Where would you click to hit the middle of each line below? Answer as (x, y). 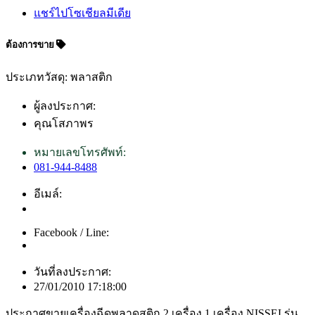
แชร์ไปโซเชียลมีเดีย (82, 13)
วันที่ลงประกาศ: (72, 271)
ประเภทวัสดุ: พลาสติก (59, 77)
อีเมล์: (48, 193)
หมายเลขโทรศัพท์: (80, 152)
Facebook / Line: (71, 232)
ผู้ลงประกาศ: (65, 105)
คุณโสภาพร (64, 123)
